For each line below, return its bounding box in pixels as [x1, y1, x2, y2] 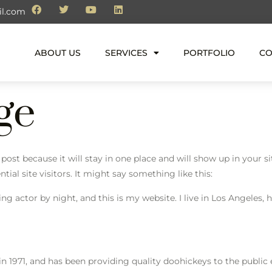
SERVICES [105, 47, 148, 58]
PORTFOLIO [183, 47, 235, 58]
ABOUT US [35, 47, 81, 58]
